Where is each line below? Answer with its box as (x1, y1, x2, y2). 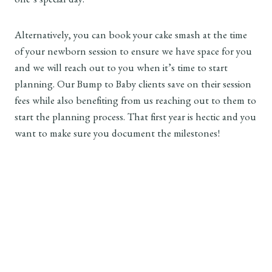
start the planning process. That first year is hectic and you (15, 114, 256, 124)
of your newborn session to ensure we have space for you (15, 48, 252, 59)
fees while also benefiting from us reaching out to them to (15, 97, 256, 108)
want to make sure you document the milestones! (15, 130, 220, 141)
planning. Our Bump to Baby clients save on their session (15, 81, 251, 92)
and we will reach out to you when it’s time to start (15, 64, 228, 75)
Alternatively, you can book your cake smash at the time (15, 32, 247, 42)
